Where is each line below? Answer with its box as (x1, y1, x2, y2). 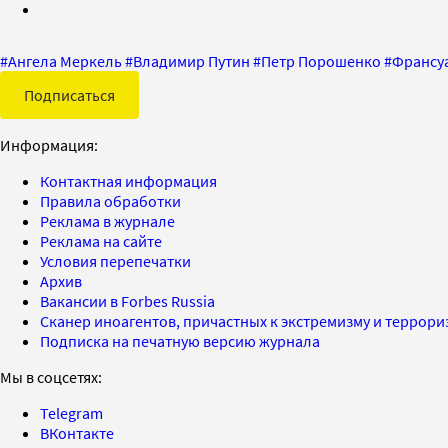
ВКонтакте (40, 422, 114, 443)
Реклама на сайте (40, 230, 162, 251)
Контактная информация (40, 170, 217, 191)
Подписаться (24, 84, 115, 105)
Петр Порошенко (261, 50, 381, 71)
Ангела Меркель (8, 50, 122, 71)
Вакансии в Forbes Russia (40, 290, 215, 311)
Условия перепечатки (40, 250, 191, 271)
